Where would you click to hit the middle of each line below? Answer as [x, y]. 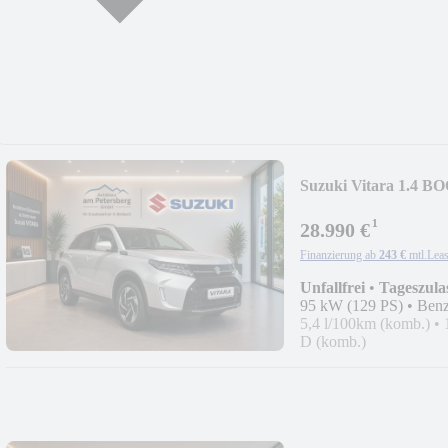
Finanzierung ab [338, 254]
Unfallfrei [332, 287]
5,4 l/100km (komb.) [365, 323]
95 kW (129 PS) [351, 305]
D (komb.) [333, 341]
